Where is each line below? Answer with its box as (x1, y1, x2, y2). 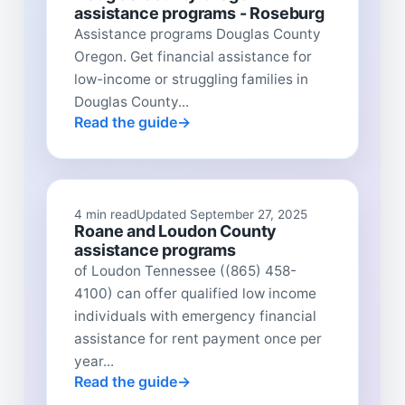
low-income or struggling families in (74, 70, 309, 88)
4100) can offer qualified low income (74, 284, 317, 302)
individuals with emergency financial (74, 306, 317, 325)
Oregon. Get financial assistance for (74, 47, 313, 65)
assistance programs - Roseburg (74, 3, 325, 23)
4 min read (74, 206, 137, 221)
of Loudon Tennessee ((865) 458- (74, 261, 297, 279)
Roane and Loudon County (74, 221, 277, 240)
